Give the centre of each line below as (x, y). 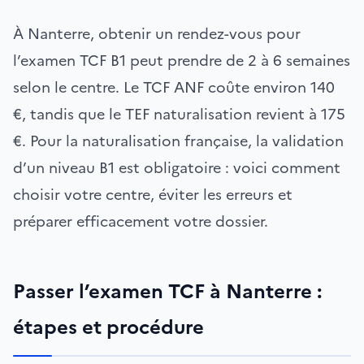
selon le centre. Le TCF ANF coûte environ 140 (174, 87)
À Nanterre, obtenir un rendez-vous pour (157, 34)
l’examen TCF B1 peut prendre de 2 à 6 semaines (182, 61)
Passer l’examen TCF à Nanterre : (167, 292)
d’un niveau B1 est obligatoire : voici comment (177, 168)
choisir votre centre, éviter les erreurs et (153, 195)
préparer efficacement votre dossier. (141, 221)
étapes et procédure (108, 327)
